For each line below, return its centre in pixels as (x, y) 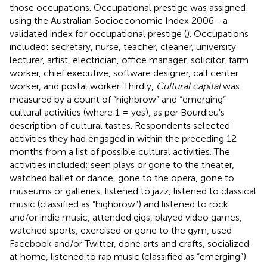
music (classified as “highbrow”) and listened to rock (119, 204)
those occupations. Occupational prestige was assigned (128, 7)
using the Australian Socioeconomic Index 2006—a (119, 20)
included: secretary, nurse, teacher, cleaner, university (123, 46)
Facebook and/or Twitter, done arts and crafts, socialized (129, 243)
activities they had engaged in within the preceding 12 (123, 138)
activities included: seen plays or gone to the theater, (122, 164)
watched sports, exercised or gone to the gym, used (121, 230)
